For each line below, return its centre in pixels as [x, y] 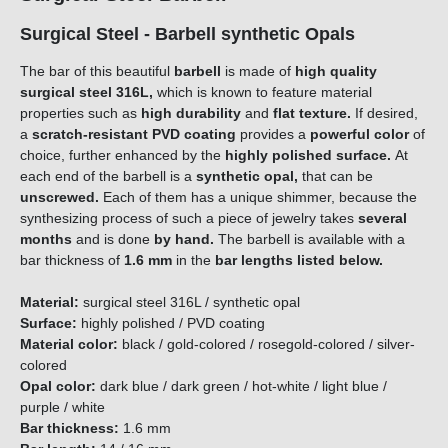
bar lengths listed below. [299, 260]
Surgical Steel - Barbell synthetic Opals [187, 34]
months [46, 239]
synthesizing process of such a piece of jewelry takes [187, 218]
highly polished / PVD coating [185, 323]
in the [195, 260]
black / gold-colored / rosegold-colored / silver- [266, 344]
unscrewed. [59, 197]
